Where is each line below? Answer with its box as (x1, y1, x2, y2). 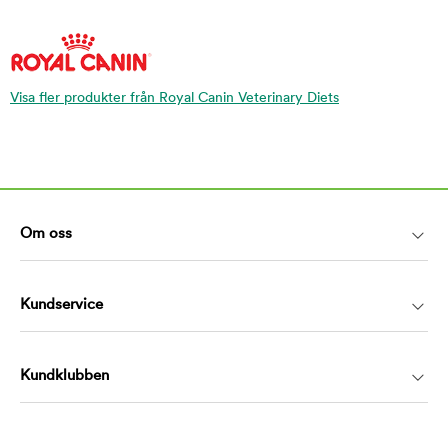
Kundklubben (20, 368, 109, 384)
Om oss (20, 226, 72, 242)
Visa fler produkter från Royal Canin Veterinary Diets (10, 90, 339, 106)
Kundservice (20, 297, 103, 313)
